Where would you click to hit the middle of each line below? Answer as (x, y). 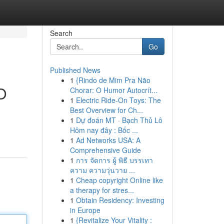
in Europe (85, 210)
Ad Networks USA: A (108, 140)
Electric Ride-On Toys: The (118, 100)
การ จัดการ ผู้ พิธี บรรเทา (114, 160)
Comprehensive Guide (105, 150)
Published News (75, 70)
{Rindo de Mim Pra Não (113, 80)
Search (61, 33)
